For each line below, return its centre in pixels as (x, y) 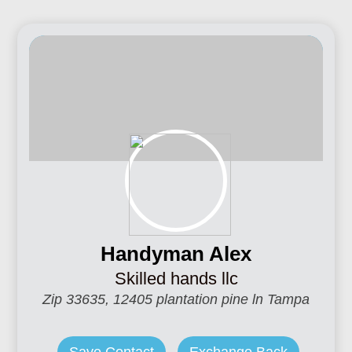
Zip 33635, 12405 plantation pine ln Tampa (176, 299)
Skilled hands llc (176, 279)
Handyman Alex (176, 254)
